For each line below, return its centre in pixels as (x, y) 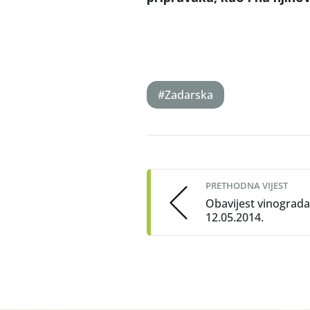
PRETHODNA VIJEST (247, 185)
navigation (193, 168)
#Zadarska (185, 94)
